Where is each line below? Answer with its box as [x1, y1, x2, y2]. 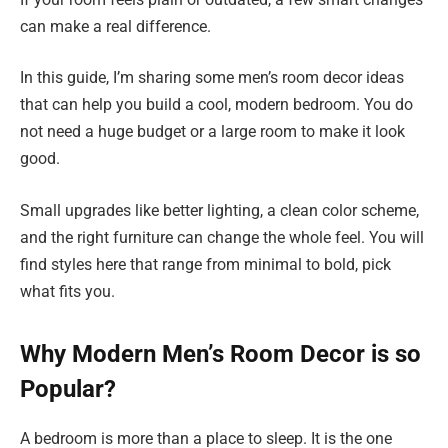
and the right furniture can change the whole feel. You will [20, 227, 424, 247]
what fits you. [20, 281, 115, 301]
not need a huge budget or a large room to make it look [20, 122, 405, 142]
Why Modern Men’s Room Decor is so [20, 340, 421, 369]
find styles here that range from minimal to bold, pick [20, 254, 391, 274]
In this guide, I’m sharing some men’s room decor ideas [20, 68, 404, 88]
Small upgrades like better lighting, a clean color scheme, [20, 200, 419, 220]
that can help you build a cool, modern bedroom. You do [20, 95, 413, 115]
